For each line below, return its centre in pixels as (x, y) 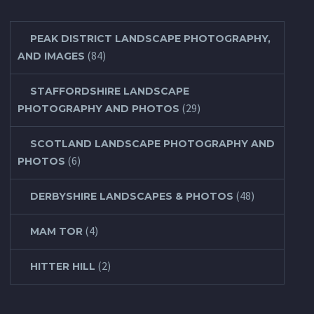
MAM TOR (56, 232)
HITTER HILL (63, 267)
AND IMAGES (51, 56)
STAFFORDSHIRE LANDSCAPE (110, 91)
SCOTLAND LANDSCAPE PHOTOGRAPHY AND (152, 144)
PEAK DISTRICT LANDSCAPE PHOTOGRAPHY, (150, 39)
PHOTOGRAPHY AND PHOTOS (98, 109)
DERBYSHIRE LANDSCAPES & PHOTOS (132, 197)
